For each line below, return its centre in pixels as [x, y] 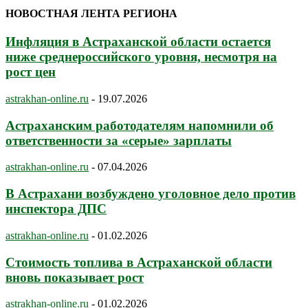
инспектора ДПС [56, 209]
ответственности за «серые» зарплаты [119, 140]
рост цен [31, 72]
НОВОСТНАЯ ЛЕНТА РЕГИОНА [91, 13]
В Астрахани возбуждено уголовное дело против [151, 194]
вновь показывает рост [75, 277]
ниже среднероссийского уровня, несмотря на [141, 57]
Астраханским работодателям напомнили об [140, 125]
